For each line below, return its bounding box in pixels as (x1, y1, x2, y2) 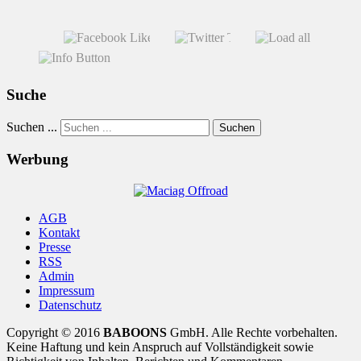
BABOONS (103, 326, 167, 340)
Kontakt (39, 226, 80, 240)
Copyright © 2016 (6, 326, 103, 340)
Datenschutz (39, 298, 102, 313)
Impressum (39, 284, 94, 298)
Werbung (6, 151, 68, 168)
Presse (39, 240, 71, 255)
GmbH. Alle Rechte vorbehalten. (167, 326, 338, 340)
